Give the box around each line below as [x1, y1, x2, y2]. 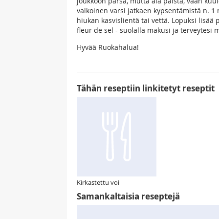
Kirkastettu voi [77, 178, 119, 187]
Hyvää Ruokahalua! [77, 43, 139, 52]
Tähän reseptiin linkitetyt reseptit [77, 83, 215, 94]
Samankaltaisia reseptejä [77, 191, 180, 202]
